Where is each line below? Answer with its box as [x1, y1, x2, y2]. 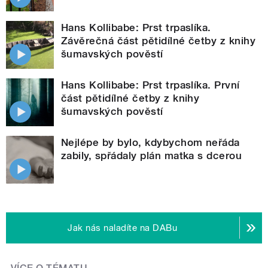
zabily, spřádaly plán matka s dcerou [61, 149, 242, 162]
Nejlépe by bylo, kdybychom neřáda [61, 136, 240, 148]
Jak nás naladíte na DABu [68, 222, 178, 233]
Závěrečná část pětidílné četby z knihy [61, 34, 256, 47]
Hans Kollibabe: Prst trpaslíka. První [61, 78, 240, 91]
